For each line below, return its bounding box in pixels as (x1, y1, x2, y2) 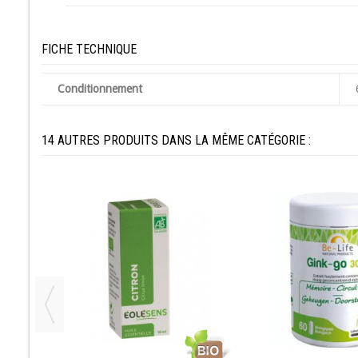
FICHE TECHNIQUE (42, 42, 137, 57)
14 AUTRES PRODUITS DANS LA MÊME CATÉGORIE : (42, 133, 311, 148)
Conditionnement (58, 82, 142, 95)
